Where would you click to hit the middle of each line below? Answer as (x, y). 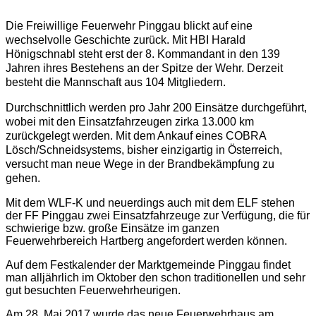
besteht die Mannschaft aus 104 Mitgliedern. (116, 83)
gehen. (23, 178)
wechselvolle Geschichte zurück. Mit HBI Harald (126, 40)
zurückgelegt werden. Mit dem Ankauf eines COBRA (136, 136)
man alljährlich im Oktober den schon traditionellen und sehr (156, 278)
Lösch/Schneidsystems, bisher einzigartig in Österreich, (144, 150)
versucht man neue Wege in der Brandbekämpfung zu (140, 164)
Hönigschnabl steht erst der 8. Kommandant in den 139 (143, 54)
